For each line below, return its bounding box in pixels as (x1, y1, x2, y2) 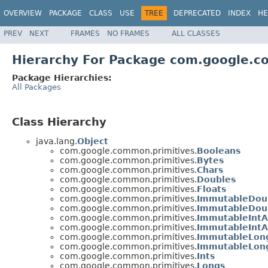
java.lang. (36, 136, 77, 147)
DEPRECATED (173, 9, 221, 17)
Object (77, 136, 108, 147)
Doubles (197, 175, 236, 185)
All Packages (12, 82, 61, 92)
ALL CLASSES (172, 29, 220, 38)
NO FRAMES (107, 29, 150, 38)
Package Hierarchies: (12, 72, 112, 83)
